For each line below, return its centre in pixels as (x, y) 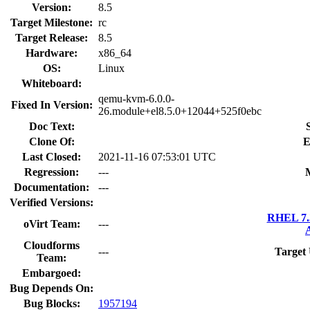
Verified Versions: (52, 202)
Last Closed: (52, 156)
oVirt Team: (52, 224)
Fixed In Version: (52, 104)
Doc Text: (52, 126)
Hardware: (52, 53)
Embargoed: (52, 273)
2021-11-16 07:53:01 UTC (157, 156)
